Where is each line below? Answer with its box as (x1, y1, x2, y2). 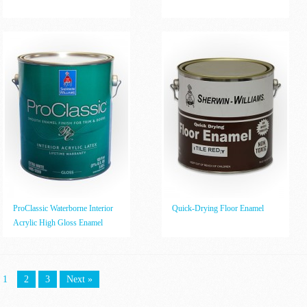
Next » (66, 274, 93, 284)
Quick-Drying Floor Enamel (172, 204, 264, 213)
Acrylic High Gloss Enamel (13, 218, 103, 228)
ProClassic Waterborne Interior (13, 204, 113, 213)
